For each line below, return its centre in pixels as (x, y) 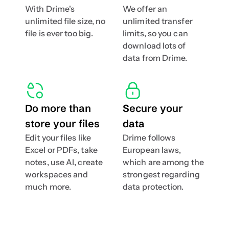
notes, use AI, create (64, 162)
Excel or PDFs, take (61, 150)
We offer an (145, 9)
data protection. (153, 187)
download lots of (154, 45)
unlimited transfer (158, 21)
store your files (62, 123)
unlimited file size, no (65, 21)
